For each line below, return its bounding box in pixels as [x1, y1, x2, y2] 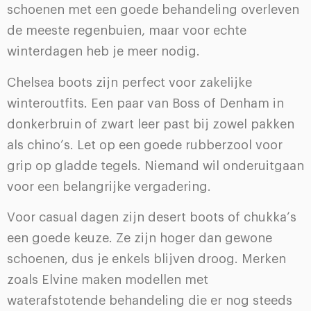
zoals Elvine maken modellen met [7, 274, 208, 287]
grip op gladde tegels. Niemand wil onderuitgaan [7, 159, 304, 172]
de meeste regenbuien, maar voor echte [7, 24, 246, 37]
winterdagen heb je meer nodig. [7, 45, 200, 58]
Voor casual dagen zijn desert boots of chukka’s [7, 211, 296, 224]
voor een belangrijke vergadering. [7, 180, 211, 193]
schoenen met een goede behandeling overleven [7, 3, 299, 17]
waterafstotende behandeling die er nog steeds [7, 294, 292, 308]
